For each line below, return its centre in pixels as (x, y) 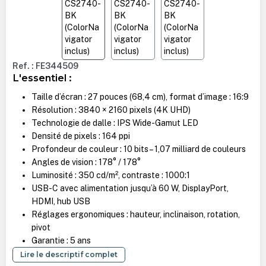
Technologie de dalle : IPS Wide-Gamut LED (115, 123)
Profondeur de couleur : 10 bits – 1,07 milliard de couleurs (138, 149)
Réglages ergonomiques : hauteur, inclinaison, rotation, (135, 214)
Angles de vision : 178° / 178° (86, 162)
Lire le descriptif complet (69, 254)
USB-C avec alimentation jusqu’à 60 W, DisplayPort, (130, 188)
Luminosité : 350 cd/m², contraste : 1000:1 (110, 175)
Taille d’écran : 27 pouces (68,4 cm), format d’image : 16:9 (140, 96)
